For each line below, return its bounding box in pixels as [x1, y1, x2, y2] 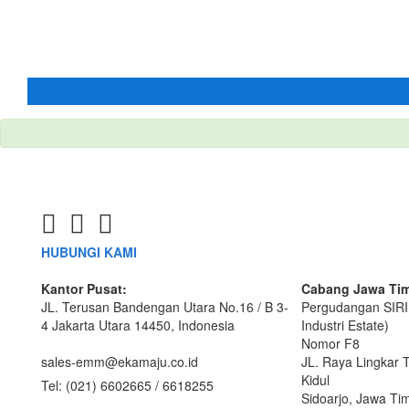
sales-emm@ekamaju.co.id [41, 352, 198, 371]
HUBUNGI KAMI [41, 243, 137, 261]
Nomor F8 [301, 334, 360, 352]
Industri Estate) [301, 316, 389, 334]
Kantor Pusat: [41, 279, 127, 298]
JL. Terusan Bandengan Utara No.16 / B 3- [41, 298, 288, 316]
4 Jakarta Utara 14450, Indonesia [41, 316, 235, 334]
